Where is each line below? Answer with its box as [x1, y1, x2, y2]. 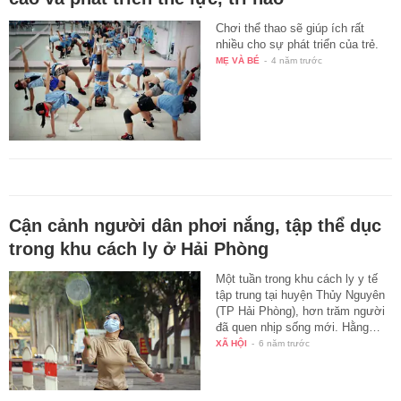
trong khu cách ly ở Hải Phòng [9, 238, 269, 259]
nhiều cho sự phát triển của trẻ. [216, 37, 380, 51]
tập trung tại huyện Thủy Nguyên [216, 287, 386, 302]
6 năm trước [259, 337, 311, 348]
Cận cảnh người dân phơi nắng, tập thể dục [9, 215, 381, 235]
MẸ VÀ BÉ [216, 55, 260, 65]
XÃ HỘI [216, 337, 248, 348]
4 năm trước [271, 55, 323, 65]
